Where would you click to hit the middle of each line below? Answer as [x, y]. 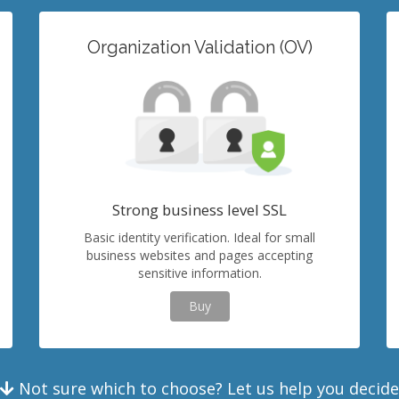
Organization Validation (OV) [199, 48]
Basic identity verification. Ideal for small [199, 237]
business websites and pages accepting [199, 255]
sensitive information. [199, 273]
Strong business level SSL [199, 210]
